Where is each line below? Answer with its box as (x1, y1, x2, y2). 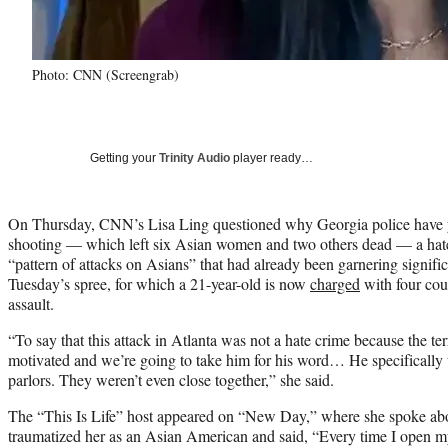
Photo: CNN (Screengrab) (32, 64, 179, 84)
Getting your (90, 150, 159, 165)
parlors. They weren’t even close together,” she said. (8, 368, 334, 390)
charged (310, 272, 360, 294)
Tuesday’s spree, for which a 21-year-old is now (8, 272, 310, 294)
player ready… (230, 150, 313, 165)
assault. (8, 292, 54, 314)
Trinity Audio (159, 150, 230, 165)
